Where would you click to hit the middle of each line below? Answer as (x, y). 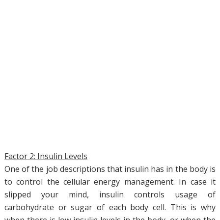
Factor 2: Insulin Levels (46, 156)
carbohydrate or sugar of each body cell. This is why (110, 207)
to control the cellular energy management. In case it (110, 182)
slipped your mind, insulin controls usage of (110, 194)
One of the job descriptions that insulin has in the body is (110, 169)
